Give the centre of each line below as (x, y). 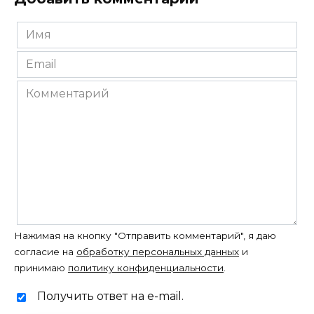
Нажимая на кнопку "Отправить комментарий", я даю (145, 236)
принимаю (41, 268)
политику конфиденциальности (146, 268)
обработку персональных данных (158, 252)
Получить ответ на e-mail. (110, 296)
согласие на (45, 252)
